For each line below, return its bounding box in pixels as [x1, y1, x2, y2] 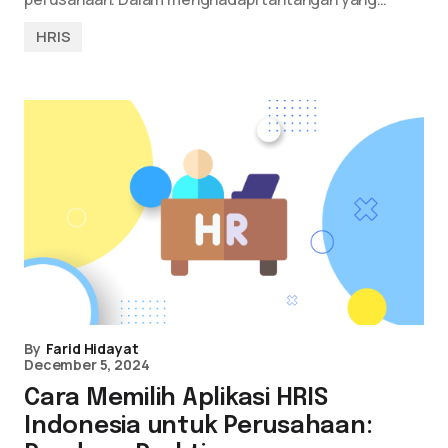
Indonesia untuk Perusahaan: [24, 414, 373, 439]
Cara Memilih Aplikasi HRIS [24, 386, 328, 411]
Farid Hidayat [45, 339, 139, 358]
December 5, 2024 [24, 355, 150, 374]
